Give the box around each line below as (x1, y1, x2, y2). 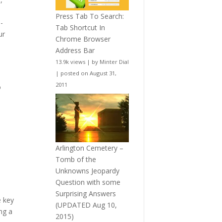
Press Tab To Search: (55, 11, 124, 21)
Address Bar (55, 46, 95, 55)
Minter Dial (99, 58, 129, 65)
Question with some (55, 177, 120, 187)
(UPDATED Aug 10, (55, 200, 117, 210)
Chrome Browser (55, 34, 111, 44)
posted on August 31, (60, 69, 116, 77)
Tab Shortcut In (55, 23, 105, 32)
